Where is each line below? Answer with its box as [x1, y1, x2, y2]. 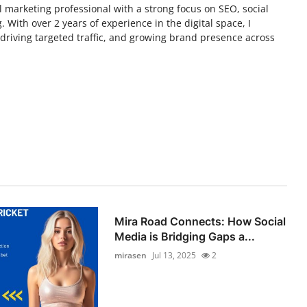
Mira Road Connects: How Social [114, 214, 286, 228]
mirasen [114, 249, 147, 261]
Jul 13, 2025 [152, 249, 197, 261]
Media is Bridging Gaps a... [114, 229, 256, 243]
